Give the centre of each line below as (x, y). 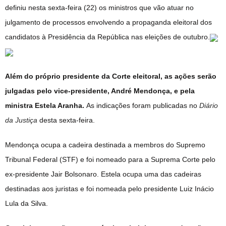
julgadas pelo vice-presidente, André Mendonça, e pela (100, 91)
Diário (209, 106)
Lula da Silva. (26, 204)
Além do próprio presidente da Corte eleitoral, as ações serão (111, 76)
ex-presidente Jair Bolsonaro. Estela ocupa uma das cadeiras (103, 174)
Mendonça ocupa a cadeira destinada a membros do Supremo (105, 145)
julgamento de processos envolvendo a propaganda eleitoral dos (108, 22)
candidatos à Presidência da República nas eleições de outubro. (107, 37)
